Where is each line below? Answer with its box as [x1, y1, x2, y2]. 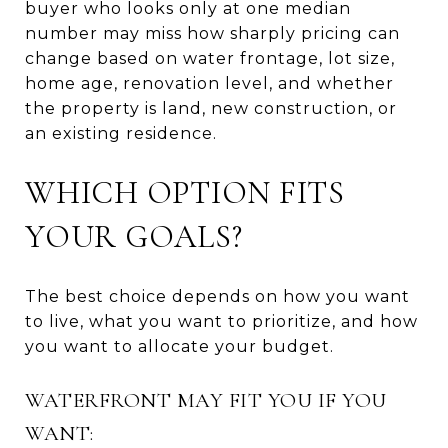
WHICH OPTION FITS [25, 172, 345, 212]
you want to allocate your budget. [25, 336, 334, 356]
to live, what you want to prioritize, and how [25, 311, 418, 331]
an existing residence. [25, 123, 217, 143]
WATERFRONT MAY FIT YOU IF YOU [25, 387, 387, 413]
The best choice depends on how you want [25, 286, 410, 306]
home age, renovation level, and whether [25, 73, 394, 93]
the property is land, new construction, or [25, 98, 397, 118]
